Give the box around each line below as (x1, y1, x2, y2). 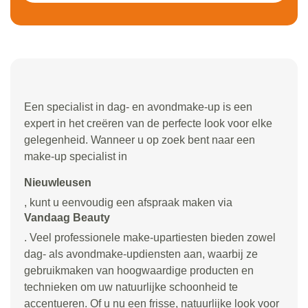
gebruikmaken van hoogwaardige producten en (24, 265, 254, 276)
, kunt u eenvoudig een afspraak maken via (24, 197, 232, 208)
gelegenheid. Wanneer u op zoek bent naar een (24, 134, 255, 146)
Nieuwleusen (24, 177, 91, 188)
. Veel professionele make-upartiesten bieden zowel (24, 232, 276, 243)
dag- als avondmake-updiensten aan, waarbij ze (24, 248, 258, 260)
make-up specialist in (24, 151, 127, 162)
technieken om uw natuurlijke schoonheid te (24, 281, 238, 293)
